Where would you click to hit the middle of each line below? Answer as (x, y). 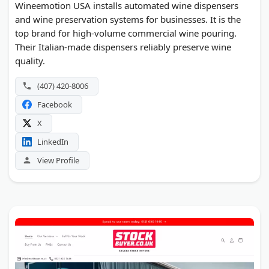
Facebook (55, 104)
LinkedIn (53, 141)
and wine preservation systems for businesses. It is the (128, 19)
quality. (30, 60)
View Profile (58, 160)
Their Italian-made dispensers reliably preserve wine (123, 47)
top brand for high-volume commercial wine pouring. (126, 33)
